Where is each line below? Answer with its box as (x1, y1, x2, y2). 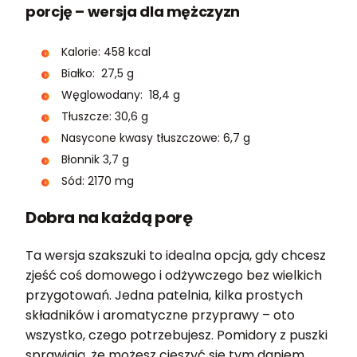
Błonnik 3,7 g (61, 151, 129, 168)
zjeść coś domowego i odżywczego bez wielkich (25, 266, 322, 285)
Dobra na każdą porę (25, 206, 193, 229)
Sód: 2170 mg (61, 173, 134, 190)
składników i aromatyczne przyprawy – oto (25, 306, 295, 325)
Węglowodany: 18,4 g (61, 87, 180, 104)
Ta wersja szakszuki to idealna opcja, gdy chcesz (25, 246, 326, 265)
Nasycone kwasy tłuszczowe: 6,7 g (61, 130, 250, 147)
